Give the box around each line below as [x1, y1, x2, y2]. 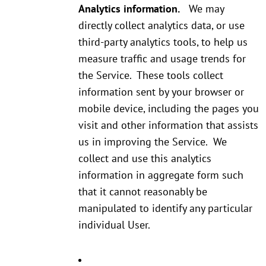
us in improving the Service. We [78, 135, 227, 149]
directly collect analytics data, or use [78, 18, 245, 33]
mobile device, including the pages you [78, 102, 259, 116]
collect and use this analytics [78, 151, 211, 166]
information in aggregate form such [78, 168, 243, 182]
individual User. [78, 218, 150, 232]
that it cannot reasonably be [78, 185, 207, 199]
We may [180, 2, 224, 16]
